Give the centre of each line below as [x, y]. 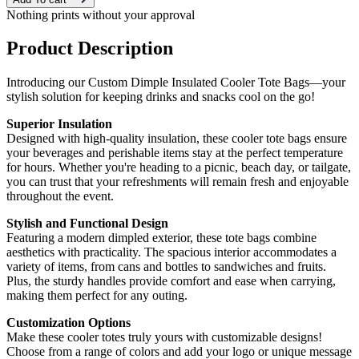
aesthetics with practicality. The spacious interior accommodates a [171, 252]
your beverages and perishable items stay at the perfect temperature [175, 153]
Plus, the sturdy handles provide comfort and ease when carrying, [171, 281]
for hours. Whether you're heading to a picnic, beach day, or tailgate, [179, 167]
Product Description [90, 48]
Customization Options [69, 323]
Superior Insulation [59, 124]
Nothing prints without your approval [101, 14]
